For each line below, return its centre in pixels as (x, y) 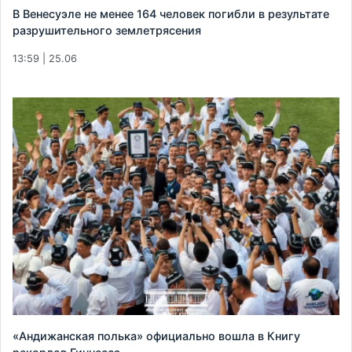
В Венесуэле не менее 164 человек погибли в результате (171, 13)
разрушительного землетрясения (107, 30)
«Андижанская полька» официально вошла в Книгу (156, 336)
